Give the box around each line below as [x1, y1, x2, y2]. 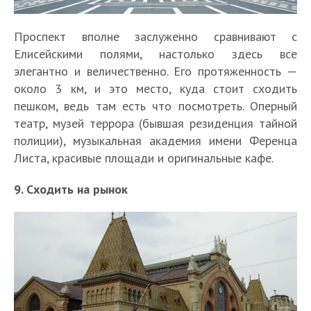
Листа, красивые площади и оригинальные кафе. [14, 150, 274, 167]
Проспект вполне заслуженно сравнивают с [14, 28, 297, 45]
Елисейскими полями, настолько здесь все [14, 46, 297, 62]
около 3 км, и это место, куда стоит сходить [14, 81, 297, 97]
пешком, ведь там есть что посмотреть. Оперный [14, 98, 297, 115]
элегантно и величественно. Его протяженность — [14, 63, 297, 80]
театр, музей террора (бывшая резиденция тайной [14, 115, 297, 132]
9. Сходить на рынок [14, 181, 128, 198]
